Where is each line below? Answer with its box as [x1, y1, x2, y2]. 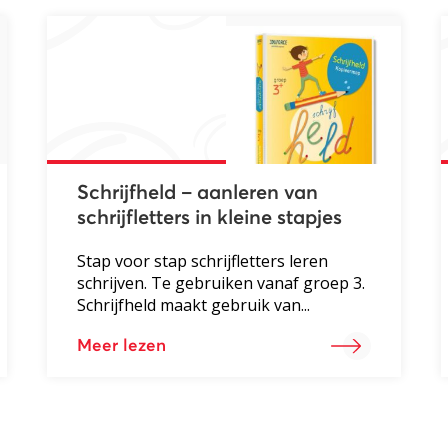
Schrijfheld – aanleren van [77, 182, 319, 203]
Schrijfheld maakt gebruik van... [77, 293, 311, 316]
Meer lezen [77, 337, 167, 355]
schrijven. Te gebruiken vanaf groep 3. [77, 271, 366, 294]
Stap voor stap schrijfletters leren [77, 249, 329, 272]
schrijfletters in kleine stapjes [77, 207, 343, 228]
